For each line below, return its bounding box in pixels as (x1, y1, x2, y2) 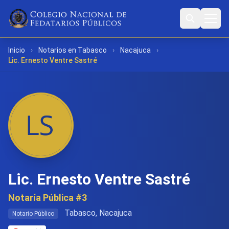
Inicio (8, 46, 25, 54)
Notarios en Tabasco (38, 46, 107, 54)
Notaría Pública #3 (8, 192, 87, 203)
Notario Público (12, 210, 54, 217)
